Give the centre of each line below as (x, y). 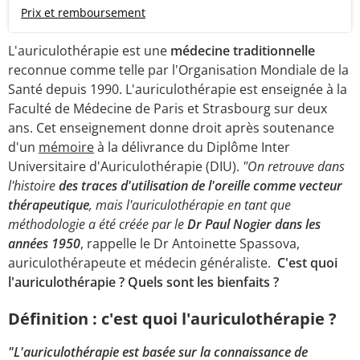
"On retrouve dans (294, 167)
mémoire (66, 147)
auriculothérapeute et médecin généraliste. (143, 263)
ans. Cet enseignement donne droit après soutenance (171, 128)
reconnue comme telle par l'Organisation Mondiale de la (178, 70)
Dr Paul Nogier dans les (252, 225)
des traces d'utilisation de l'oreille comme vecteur (199, 186)
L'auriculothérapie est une (89, 51)
